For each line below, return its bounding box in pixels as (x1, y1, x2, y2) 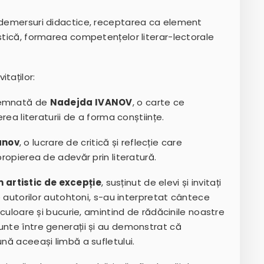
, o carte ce (132, 96, 185, 109)
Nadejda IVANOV (49, 96, 133, 109)
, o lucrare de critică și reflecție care (19, 136, 182, 149)
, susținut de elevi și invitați (101, 176, 222, 189)
